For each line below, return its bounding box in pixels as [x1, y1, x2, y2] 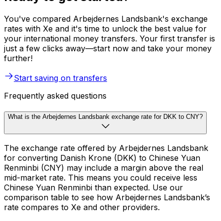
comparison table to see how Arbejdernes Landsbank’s [4, 192, 210, 203]
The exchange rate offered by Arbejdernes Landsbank [4, 143, 208, 153]
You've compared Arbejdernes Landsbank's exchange [4, 13, 208, 24]
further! [4, 53, 33, 63]
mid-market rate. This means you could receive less [4, 173, 197, 183]
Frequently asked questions [4, 90, 107, 101]
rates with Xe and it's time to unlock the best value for [4, 23, 207, 34]
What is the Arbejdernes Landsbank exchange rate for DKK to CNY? [8, 112, 203, 120]
